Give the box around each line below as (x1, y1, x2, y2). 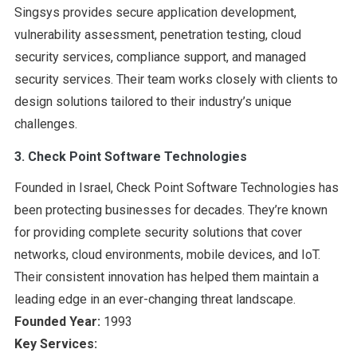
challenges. (14, 116, 77, 131)
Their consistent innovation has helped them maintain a (14, 269, 319, 284)
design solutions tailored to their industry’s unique (14, 93, 292, 109)
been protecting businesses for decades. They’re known (14, 202, 328, 218)
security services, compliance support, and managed (14, 49, 306, 65)
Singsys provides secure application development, (14, 4, 296, 20)
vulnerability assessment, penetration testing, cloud (14, 26, 301, 42)
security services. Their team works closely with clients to (14, 71, 338, 87)
